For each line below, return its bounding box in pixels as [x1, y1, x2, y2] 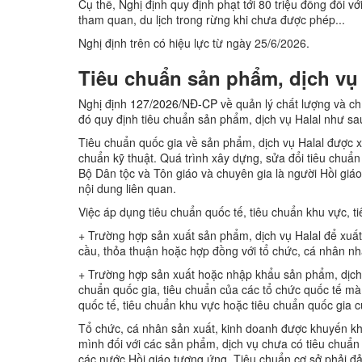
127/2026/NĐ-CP [130, 95, 217, 112]
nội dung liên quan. [78, 179, 176, 196]
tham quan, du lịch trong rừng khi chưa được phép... [78, 11, 345, 27]
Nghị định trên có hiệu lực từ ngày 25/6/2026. [78, 34, 309, 51]
